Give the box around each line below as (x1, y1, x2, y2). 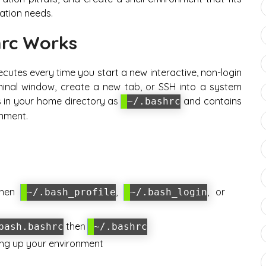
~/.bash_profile (27, 186, 116, 198)
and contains (180, 94, 242, 107)
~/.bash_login (130, 186, 208, 198)
